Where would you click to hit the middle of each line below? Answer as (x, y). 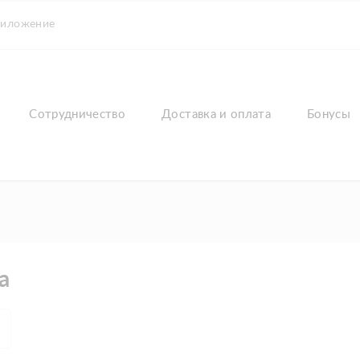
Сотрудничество (78, 115)
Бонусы (329, 115)
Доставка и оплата (217, 115)
